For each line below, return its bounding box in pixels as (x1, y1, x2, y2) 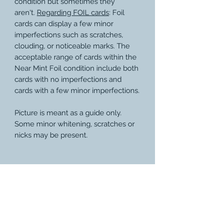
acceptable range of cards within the (15, 52, 137, 62)
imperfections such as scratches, (15, 30, 123, 39)
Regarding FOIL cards (37, 8, 109, 17)
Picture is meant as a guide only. (15, 108, 122, 117)
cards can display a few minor (15, 19, 113, 28)
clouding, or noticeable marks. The (15, 41, 130, 50)
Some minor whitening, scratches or (15, 119, 135, 128)
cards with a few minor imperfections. (15, 86, 139, 95)
